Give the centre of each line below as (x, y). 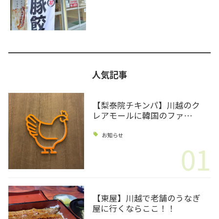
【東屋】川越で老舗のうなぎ (146, 198)
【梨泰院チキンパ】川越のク (146, 105)
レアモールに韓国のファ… (142, 115)
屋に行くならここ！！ (134, 208)
